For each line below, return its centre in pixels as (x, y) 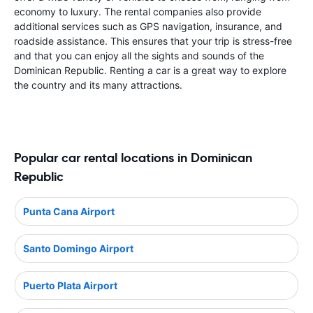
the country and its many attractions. (98, 85)
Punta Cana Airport (69, 211)
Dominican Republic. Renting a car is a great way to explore (150, 70)
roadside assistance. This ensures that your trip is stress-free (153, 41)
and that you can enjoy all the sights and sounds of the (139, 56)
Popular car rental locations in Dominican (133, 158)
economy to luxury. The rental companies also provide (138, 12)
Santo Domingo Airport (78, 248)
